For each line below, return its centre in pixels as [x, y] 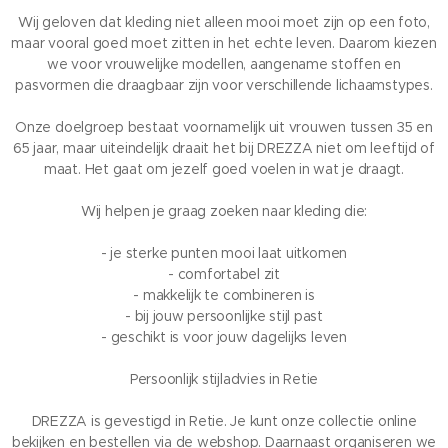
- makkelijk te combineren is [224, 295]
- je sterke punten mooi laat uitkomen [224, 253]
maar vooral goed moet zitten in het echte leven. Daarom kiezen [224, 43]
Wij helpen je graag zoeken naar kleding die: [224, 211]
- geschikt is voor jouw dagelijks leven [224, 337]
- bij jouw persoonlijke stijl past [224, 316]
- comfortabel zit [224, 274]
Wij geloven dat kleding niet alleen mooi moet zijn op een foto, [224, 22]
